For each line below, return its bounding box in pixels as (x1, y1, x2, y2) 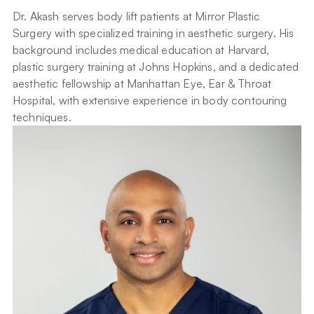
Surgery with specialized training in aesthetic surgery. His (13, 26, 294, 40)
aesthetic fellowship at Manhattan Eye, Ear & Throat (13, 76, 272, 90)
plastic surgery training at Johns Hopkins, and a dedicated (13, 60, 299, 74)
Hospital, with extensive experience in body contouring (13, 93, 287, 107)
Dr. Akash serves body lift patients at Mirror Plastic (13, 9, 261, 23)
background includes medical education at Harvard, (13, 43, 269, 57)
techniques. (13, 110, 71, 124)
